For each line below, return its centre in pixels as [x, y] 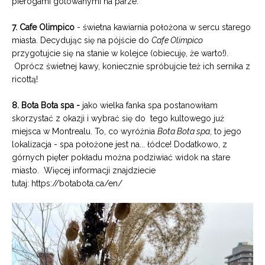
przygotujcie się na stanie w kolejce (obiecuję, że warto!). [120, 53]
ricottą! [26, 79]
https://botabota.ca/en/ [77, 183]
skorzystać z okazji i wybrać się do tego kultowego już [118, 118]
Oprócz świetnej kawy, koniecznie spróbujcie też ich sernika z [131, 66]
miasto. [28, 170]
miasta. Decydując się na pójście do [82, 40]
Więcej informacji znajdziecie [100, 170]
